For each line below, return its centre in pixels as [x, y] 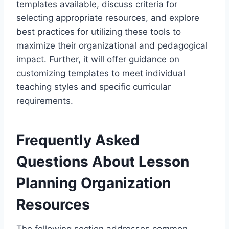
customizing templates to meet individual [101, 73]
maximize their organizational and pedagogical [112, 46]
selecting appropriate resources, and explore [108, 18]
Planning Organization [94, 183]
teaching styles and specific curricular [94, 87]
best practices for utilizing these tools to [99, 32]
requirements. [45, 101]
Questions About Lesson [103, 162]
